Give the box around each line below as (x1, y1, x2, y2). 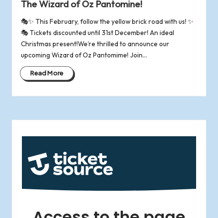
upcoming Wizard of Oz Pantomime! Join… (20, 50, 147, 59)
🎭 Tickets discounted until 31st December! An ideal (20, 28, 174, 37)
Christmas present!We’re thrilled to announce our (20, 39, 169, 48)
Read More (30, 69, 64, 77)
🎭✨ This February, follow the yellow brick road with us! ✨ (20, 17, 194, 26)
